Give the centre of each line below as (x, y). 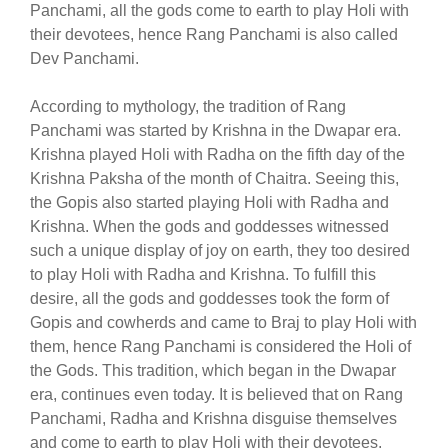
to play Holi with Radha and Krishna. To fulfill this (203, 274)
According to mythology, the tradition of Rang (188, 106)
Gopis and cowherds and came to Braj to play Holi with (223, 322)
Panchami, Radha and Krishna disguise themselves (213, 418)
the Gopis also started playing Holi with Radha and (209, 202)
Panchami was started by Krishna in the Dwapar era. (215, 130)
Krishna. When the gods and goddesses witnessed (209, 226)
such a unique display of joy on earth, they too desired (220, 250)
